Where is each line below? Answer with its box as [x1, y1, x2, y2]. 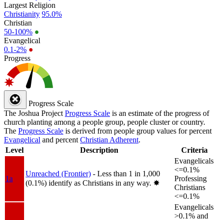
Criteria [181, 145, 208, 154]
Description [80, 145, 118, 154]
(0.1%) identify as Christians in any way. [26, 178, 153, 187]
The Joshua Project [4, 109, 65, 117]
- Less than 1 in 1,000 [93, 169, 160, 178]
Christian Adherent [80, 135, 138, 144]
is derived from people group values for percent [63, 126, 212, 135]
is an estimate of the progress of [110, 109, 209, 117]
